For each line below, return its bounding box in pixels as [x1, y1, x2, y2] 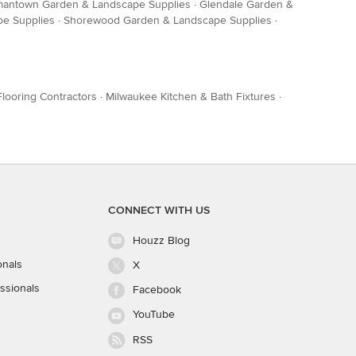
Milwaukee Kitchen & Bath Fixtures [106, 90, 276, 104]
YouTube [133, 308, 175, 322]
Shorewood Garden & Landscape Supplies [64, 14, 272, 28]
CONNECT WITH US [108, 203, 210, 218]
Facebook [133, 283, 181, 297]
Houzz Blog [133, 234, 190, 248]
